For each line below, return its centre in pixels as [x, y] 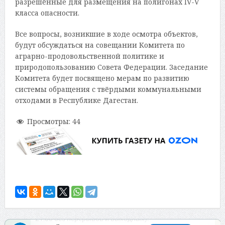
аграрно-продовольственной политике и [89, 56]
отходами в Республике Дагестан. [76, 100]
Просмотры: [48, 122]
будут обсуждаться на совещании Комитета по [100, 45]
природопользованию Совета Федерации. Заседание [111, 67]
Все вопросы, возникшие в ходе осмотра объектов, [106, 34]
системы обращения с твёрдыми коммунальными [108, 89]
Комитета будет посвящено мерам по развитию [102, 78]
